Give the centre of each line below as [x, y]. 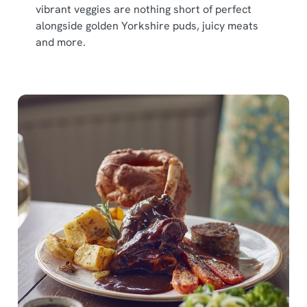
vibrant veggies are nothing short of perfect [144, 9]
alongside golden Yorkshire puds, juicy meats [147, 26]
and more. [61, 42]
